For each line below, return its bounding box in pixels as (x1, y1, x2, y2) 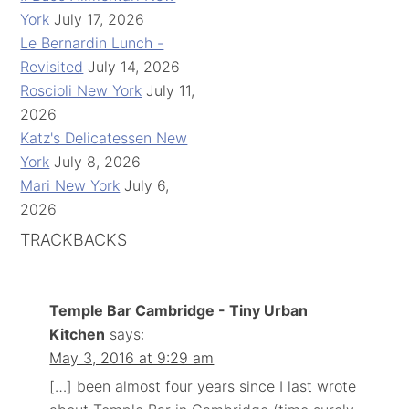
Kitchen (49, 324, 106, 343)
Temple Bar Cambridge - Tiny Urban (49, 300, 309, 320)
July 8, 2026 (54, 152, 142, 171)
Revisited (20, 57, 84, 76)
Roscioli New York (20, 80, 142, 100)
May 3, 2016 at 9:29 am (49, 348, 215, 367)
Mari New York (20, 175, 121, 194)
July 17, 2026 (54, 9, 145, 28)
